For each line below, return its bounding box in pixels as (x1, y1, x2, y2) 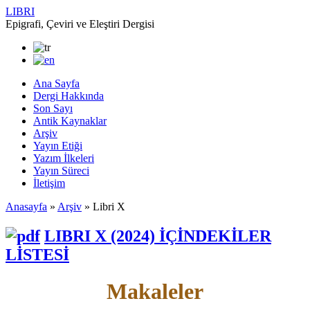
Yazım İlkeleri (33, 152, 94, 164)
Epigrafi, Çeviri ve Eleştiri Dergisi (6, 18, 154, 30)
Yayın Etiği (33, 140, 82, 152)
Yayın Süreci (33, 165, 89, 176)
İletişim (33, 177, 65, 189)
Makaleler (107, 279, 203, 304)
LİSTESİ (6, 245, 69, 264)
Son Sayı (33, 102, 73, 114)
